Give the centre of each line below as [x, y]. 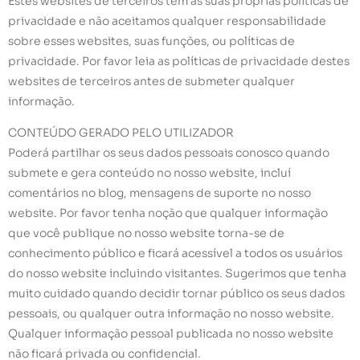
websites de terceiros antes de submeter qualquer [151, 81]
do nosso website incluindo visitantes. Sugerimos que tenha [177, 274]
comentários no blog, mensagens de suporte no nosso [160, 193]
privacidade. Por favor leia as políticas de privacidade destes [179, 61]
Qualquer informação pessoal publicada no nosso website [171, 334]
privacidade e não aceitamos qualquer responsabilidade [167, 20]
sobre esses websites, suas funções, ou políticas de [151, 41]
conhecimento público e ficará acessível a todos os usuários [175, 254]
